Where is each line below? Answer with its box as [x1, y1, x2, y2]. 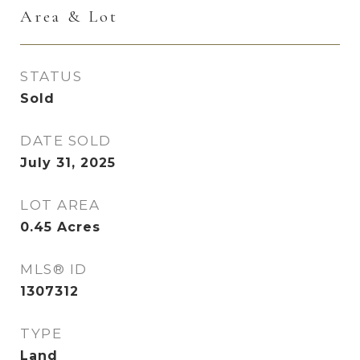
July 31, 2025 [20, 155, 116, 170]
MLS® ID [20, 261, 88, 277]
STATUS [20, 68, 82, 84]
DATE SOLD [20, 133, 112, 149]
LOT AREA [20, 197, 100, 213]
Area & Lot [20, 6, 118, 27]
